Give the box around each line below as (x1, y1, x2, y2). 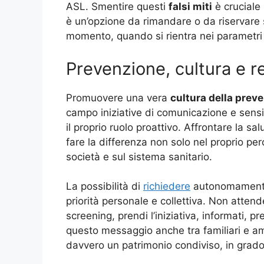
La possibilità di (66, 180, 143, 193)
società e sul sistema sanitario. (66, 150, 212, 163)
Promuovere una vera (66, 91, 170, 104)
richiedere (143, 180, 190, 193)
